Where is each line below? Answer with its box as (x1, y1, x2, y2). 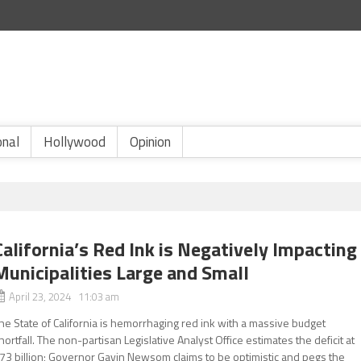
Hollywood (44, 131, 106, 152)
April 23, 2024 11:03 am (9, 288, 120, 305)
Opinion (130, 131, 171, 152)
